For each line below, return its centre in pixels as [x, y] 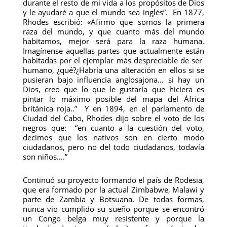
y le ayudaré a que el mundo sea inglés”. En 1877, [113, 12]
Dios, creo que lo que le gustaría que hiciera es [113, 89]
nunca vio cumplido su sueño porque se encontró [113, 209]
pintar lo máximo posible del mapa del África [113, 99]
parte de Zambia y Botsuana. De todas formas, [113, 199]
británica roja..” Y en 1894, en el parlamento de [113, 108]
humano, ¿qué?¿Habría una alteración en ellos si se [113, 70]
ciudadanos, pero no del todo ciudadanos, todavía [113, 147]
